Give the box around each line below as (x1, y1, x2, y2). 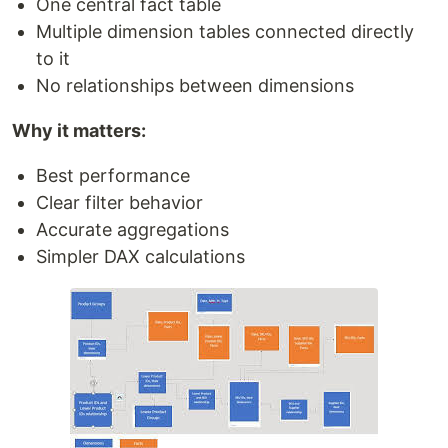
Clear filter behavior (36, 191, 203, 213)
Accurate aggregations (36, 218, 229, 240)
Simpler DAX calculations (36, 245, 245, 267)
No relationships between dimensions (36, 74, 354, 96)
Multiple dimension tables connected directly (36, 20, 414, 42)
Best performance (36, 164, 190, 186)
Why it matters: (12, 119, 146, 141)
